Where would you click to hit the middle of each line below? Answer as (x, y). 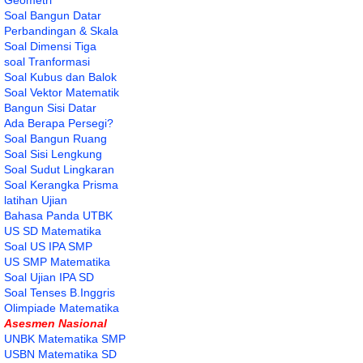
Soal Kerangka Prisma (61, 184)
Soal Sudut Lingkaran (59, 169)
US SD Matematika (53, 231)
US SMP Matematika (57, 261)
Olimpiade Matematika (62, 307)
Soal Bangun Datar (53, 15)
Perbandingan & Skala (61, 30)
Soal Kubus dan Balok (60, 77)
